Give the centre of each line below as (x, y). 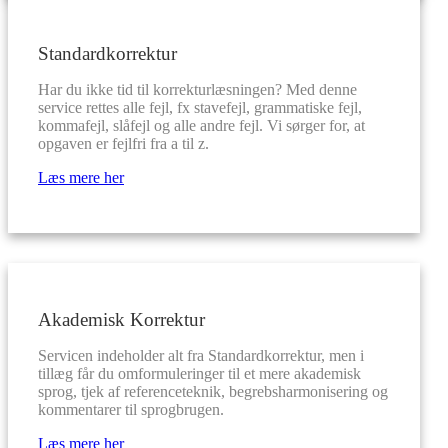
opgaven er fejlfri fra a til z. (123, 143)
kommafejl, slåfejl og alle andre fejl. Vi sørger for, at (201, 125)
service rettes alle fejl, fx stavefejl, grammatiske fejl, (200, 107)
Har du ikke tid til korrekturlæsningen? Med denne (197, 89)
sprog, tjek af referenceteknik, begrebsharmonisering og (213, 391)
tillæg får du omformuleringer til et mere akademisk (199, 373)
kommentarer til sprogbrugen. (131, 409)
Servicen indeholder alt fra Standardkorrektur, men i (201, 355)
